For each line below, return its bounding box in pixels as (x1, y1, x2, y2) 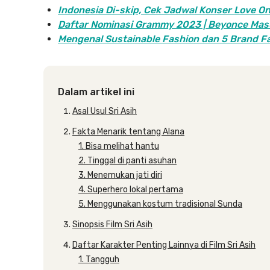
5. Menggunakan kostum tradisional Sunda (78, 199, 242, 209)
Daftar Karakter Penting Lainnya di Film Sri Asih (72, 240, 256, 250)
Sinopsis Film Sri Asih (72, 219, 152, 230)
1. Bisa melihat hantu (78, 141, 159, 151)
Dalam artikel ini (58, 86, 134, 98)
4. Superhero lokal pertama (78, 184, 183, 195)
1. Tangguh (78, 254, 119, 265)
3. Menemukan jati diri (78, 170, 162, 180)
